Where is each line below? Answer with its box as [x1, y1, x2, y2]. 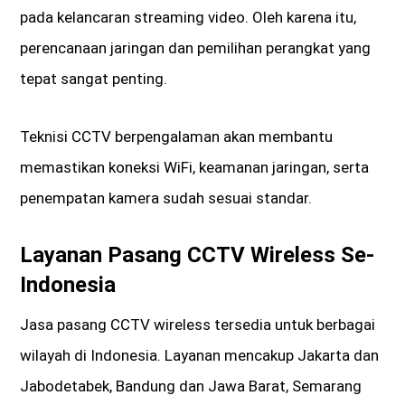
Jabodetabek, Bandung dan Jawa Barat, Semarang [20, 377, 363, 396]
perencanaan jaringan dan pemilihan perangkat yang [20, 39, 372, 58]
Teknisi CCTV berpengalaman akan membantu [20, 127, 334, 146]
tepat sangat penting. [20, 70, 168, 89]
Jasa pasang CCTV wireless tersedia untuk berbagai [20, 316, 376, 334]
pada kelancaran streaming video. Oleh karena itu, [20, 8, 357, 27]
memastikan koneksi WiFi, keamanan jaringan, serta [20, 158, 370, 177]
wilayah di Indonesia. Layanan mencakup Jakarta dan [20, 346, 380, 365]
